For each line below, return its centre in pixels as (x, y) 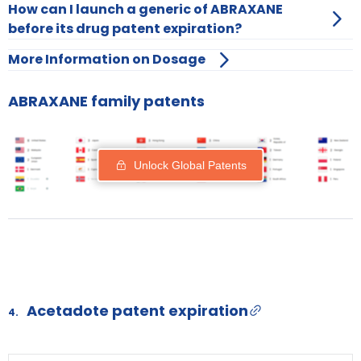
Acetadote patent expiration (137, 310)
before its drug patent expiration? (125, 28)
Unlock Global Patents (190, 166)
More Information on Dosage (107, 60)
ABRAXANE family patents (106, 101)
